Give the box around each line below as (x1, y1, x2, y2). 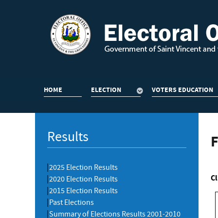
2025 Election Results (49, 163, 118, 172)
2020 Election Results (49, 174, 118, 183)
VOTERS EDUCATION (152, 85, 213, 94)
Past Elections (49, 198, 94, 207)
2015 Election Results (49, 186, 118, 195)
